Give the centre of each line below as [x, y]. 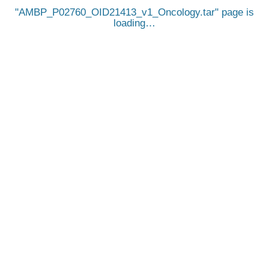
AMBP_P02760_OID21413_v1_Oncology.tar [117, 12]
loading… [134, 23]
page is [236, 12]
